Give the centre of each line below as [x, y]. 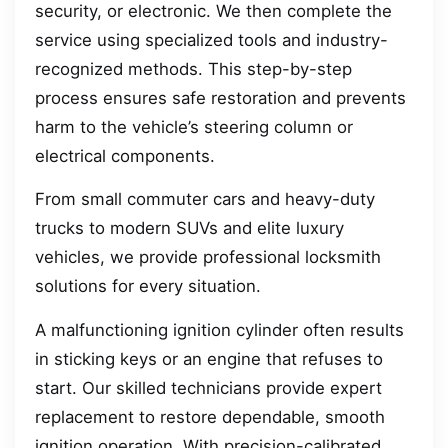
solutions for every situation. [148, 286]
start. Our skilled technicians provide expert [208, 387]
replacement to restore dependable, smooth [210, 416]
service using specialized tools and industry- [211, 39]
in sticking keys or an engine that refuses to [209, 358]
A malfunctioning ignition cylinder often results [219, 329]
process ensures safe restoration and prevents [220, 97]
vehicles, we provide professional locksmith [208, 257]
